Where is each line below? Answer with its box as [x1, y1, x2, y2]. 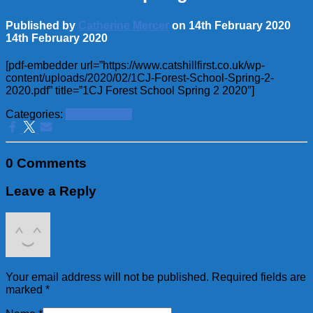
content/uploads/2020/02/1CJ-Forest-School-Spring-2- [6, 71, 274, 84]
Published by [6, 19, 78, 31]
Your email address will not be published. [6, 271, 209, 284]
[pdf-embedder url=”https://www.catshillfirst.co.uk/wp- [6, 59, 265, 71]
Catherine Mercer [78, 19, 169, 31]
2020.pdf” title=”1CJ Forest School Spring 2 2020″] [6, 84, 254, 96]
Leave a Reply [6, 184, 96, 199]
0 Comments [6, 155, 87, 170]
